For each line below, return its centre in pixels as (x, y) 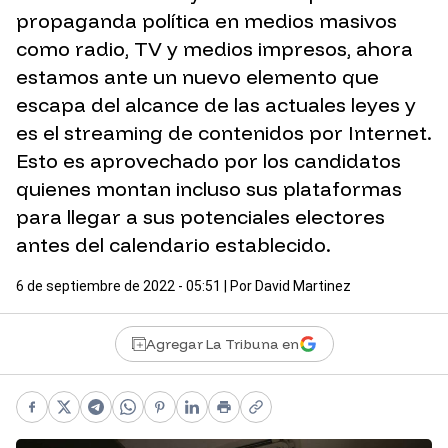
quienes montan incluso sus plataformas (209, 189)
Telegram (133, 417)
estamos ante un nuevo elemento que (197, 77)
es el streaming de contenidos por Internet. (224, 133)
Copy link (290, 417)
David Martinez (303, 286)
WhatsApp (167, 417)
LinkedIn (224, 417)
